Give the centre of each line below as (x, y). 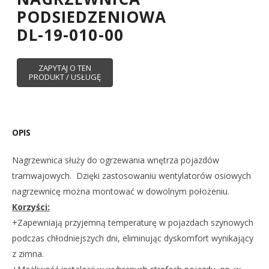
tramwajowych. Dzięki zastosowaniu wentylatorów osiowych (131, 175)
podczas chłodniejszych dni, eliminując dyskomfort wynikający (133, 238)
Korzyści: (31, 207)
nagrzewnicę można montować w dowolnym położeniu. (121, 191)
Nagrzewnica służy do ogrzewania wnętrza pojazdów (116, 160)
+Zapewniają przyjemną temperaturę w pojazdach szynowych (133, 222)
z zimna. (28, 253)
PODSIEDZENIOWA (92, 17)
